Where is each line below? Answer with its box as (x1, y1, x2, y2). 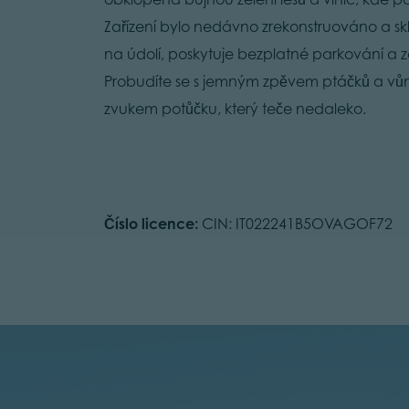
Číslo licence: (104, 214, 198, 233)
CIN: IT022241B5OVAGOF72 (198, 214, 393, 233)
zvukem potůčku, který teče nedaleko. (104, 99, 366, 118)
